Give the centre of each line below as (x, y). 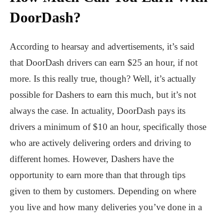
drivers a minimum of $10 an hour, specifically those (108, 127)
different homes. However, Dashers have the (92, 159)
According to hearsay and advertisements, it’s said (102, 46)
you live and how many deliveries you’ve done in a (106, 207)
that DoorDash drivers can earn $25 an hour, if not (104, 62)
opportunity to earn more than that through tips (98, 175)
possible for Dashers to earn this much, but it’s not (103, 94)
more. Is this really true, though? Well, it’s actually (103, 78)
